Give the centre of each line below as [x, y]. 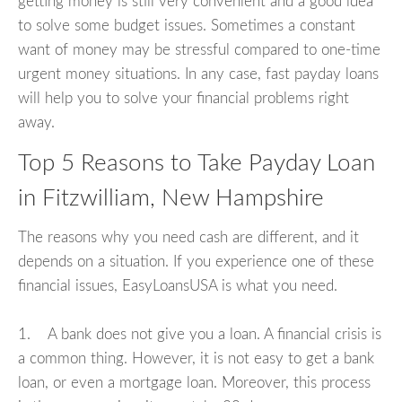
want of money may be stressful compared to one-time [199, 49]
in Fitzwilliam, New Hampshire [171, 198]
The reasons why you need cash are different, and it [188, 238]
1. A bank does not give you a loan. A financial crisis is [200, 335]
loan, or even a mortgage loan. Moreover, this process [194, 383]
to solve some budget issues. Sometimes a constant [187, 25]
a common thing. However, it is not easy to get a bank [196, 359]
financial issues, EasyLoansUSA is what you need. [178, 286]
